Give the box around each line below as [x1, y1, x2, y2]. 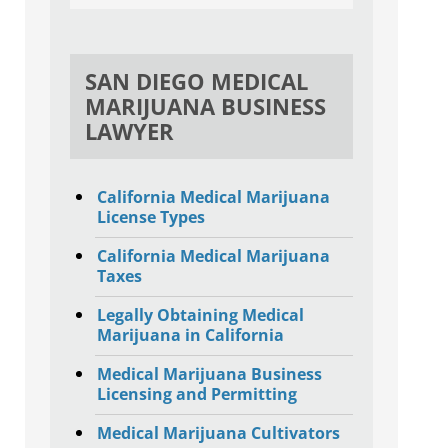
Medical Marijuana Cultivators [96, 422, 340, 445]
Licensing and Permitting [96, 383, 297, 406]
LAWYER [84, 116, 174, 147]
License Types [96, 206, 205, 229]
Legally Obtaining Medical [96, 304, 304, 327]
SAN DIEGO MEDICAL [84, 66, 308, 97]
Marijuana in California [96, 324, 284, 347]
